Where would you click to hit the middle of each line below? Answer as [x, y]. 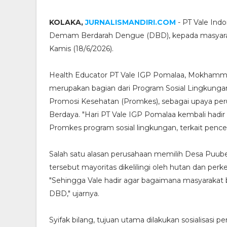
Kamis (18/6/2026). [81, 49]
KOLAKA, [67, 23]
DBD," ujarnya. [74, 194]
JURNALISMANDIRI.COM [130, 23]
